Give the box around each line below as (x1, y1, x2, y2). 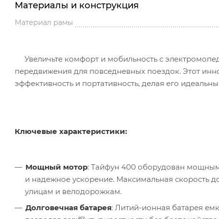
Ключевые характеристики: (15, 126, 127, 136)
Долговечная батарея (25, 203, 111, 213)
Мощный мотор (25, 162, 88, 172)
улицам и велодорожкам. (25, 187, 122, 197)
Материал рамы (15, 18, 73, 27)
